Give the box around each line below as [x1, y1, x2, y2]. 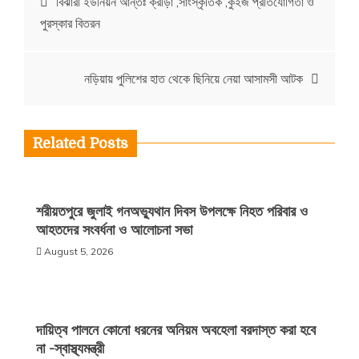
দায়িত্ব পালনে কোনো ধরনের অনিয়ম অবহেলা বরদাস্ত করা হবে [36, 322, 316, 338]
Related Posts [33, 135, 128, 151]
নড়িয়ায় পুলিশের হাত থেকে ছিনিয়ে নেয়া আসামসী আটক [84, 71, 303, 87]
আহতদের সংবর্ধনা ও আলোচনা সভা [36, 222, 192, 238]
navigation [23, 24, 155, 54]
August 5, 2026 [44, 245, 113, 257]
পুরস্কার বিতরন [40, 15, 100, 31]
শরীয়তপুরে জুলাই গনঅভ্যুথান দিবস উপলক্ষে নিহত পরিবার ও [36, 204, 308, 220]
